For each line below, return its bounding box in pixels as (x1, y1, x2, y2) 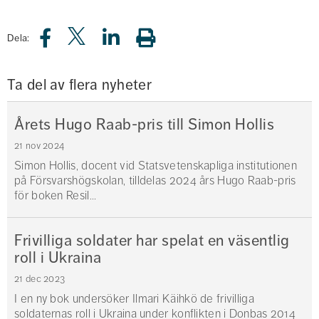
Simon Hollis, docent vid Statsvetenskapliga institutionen (14, 158, 298, 174)
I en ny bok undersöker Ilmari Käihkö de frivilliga (14, 291, 254, 307)
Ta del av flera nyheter (7, 75, 152, 95)
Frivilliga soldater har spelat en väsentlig (14, 231, 290, 251)
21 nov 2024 (14, 140, 65, 152)
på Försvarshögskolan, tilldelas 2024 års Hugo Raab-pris (14, 173, 296, 189)
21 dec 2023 (14, 273, 66, 286)
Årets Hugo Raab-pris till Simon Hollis (14, 115, 274, 135)
